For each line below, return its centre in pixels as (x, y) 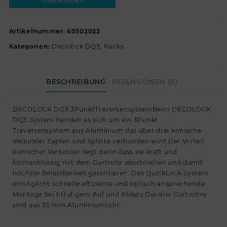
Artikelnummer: (38, 31)
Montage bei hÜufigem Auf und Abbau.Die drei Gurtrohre (110, 194)
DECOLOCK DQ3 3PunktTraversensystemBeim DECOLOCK (112, 109)
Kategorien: (30, 46)
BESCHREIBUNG (76, 81)
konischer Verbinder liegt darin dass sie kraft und (95, 152)
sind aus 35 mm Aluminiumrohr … (69, 205)
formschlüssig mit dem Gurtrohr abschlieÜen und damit (108, 162)
